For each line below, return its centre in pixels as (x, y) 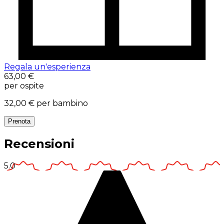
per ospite (24, 86)
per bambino (62, 103)
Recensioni (39, 144)
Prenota (19, 121)
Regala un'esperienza (47, 67)
